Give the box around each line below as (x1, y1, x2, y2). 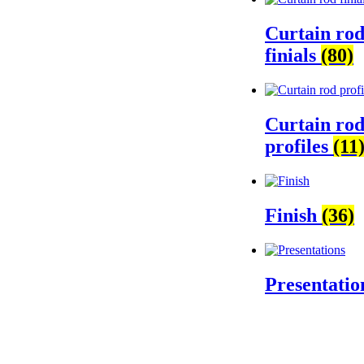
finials (265, 45, 321, 67)
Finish (265, 204, 322, 226)
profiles (265, 136, 333, 158)
